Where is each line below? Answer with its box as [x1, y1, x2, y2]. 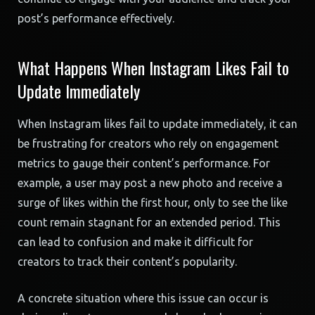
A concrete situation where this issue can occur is [18, 292, 269, 304]
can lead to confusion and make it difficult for [18, 236, 253, 248]
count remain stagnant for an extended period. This [18, 216, 281, 229]
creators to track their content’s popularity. [18, 255, 237, 268]
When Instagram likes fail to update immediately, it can [18, 117, 297, 130]
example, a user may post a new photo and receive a [18, 176, 283, 189]
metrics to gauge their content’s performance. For [18, 157, 270, 169]
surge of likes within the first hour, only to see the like [18, 196, 288, 209]
